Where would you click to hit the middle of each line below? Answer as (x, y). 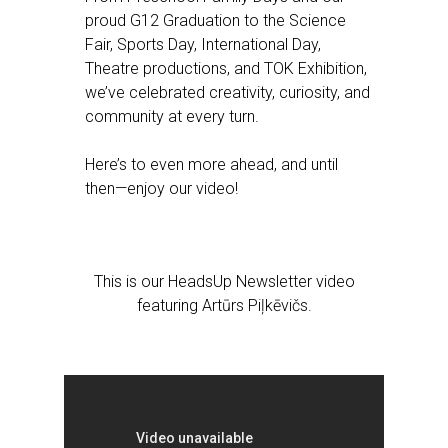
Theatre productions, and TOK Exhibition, (226, 68)
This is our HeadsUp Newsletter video (224, 281)
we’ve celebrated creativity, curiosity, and (227, 92)
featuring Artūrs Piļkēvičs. (224, 305)
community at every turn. (172, 116)
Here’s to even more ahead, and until (211, 164)
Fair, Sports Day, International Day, (203, 44)
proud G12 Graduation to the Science (215, 20)
